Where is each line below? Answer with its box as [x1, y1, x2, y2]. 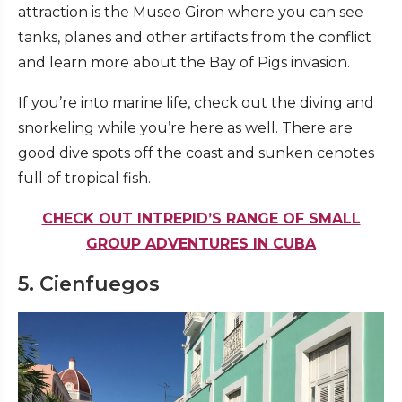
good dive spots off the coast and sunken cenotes [18, 144, 374, 162]
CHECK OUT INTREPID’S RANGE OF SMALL [41, 210, 361, 228]
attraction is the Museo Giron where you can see [18, 4, 363, 22]
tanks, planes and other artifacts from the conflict [18, 29, 371, 47]
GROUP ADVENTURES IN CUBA [86, 235, 316, 253]
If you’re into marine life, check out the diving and [18, 94, 374, 112]
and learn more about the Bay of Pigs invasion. [18, 54, 350, 72]
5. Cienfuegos [18, 272, 160, 297]
